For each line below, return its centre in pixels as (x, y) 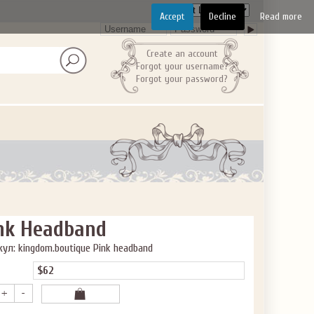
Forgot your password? (182, 79)
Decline (223, 16)
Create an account (182, 54)
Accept (172, 16)
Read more (281, 16)
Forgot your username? (182, 66)
